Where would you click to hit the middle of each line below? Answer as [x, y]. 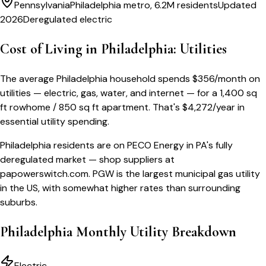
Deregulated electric [68, 19]
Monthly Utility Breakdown [154, 232]
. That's [164, 107]
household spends [149, 78]
